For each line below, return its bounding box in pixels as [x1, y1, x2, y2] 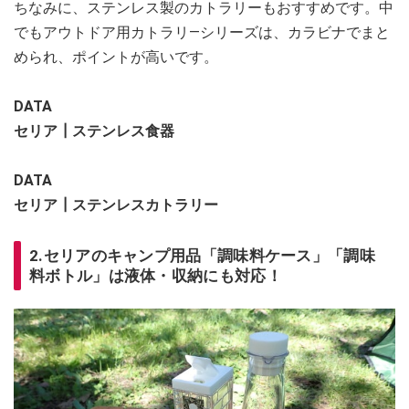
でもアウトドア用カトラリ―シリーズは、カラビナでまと [14, 24, 390, 42]
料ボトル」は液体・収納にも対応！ [29, 267, 282, 286]
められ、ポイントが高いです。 [14, 48, 218, 67]
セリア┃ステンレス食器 [14, 122, 174, 141]
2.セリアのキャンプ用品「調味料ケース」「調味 [29, 246, 375, 266]
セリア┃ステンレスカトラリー [14, 196, 218, 215]
